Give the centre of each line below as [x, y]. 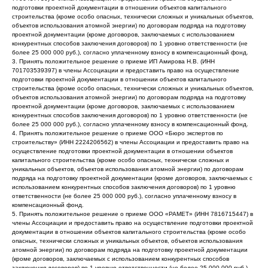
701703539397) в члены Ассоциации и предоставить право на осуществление [126, 70]
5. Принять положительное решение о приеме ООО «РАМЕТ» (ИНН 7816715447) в [133, 214]
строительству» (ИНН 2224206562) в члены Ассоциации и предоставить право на [130, 142]
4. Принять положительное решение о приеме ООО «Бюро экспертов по [118, 133]
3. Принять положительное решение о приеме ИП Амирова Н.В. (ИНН [113, 61]
